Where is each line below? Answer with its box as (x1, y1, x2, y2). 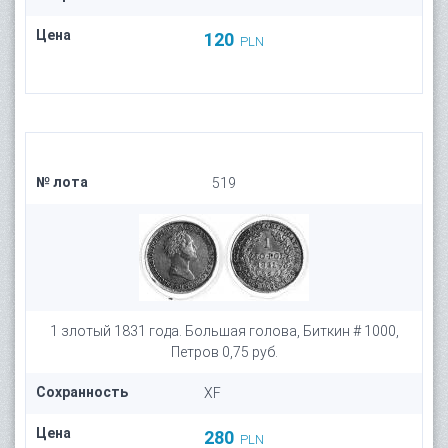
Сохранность (36, 384, 128, 400)
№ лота (36, 174, 88, 190)
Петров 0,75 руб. (170, 344, 278, 360)
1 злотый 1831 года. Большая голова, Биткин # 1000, (49, 323, 399, 339)
